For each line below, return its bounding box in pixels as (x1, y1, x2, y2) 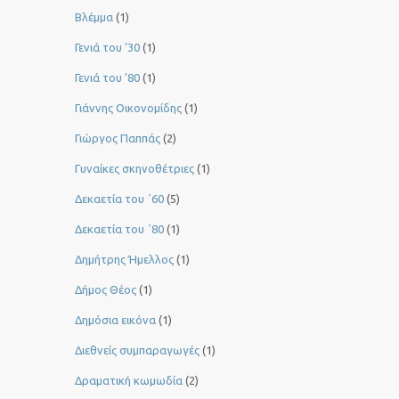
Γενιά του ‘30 (75, 41, 140, 54)
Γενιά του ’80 (75, 71, 140, 85)
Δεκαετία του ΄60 (75, 192, 164, 206)
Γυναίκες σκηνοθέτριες (75, 162, 194, 175)
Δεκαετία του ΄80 (75, 223, 164, 236)
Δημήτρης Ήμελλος (75, 253, 174, 266)
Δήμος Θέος (75, 283, 136, 297)
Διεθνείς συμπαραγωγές (75, 344, 199, 357)
